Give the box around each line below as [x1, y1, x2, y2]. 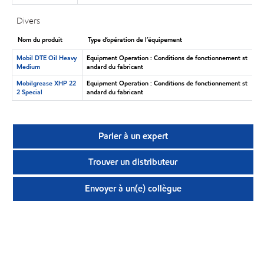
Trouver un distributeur [88, 156, 178, 169]
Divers [16, 15, 41, 27]
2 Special [16, 87, 42, 97]
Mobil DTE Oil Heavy [16, 52, 77, 62]
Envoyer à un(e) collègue [84, 182, 181, 194]
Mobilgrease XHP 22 [16, 78, 76, 88]
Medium [16, 61, 40, 71]
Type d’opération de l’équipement [87, 34, 182, 44]
